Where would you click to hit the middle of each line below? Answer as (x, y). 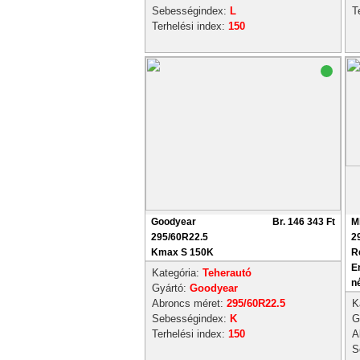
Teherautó (227, 273)
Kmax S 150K (182, 252)
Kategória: (177, 273)
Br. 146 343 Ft (304, 222)
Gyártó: (171, 288)
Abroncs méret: (189, 303)
